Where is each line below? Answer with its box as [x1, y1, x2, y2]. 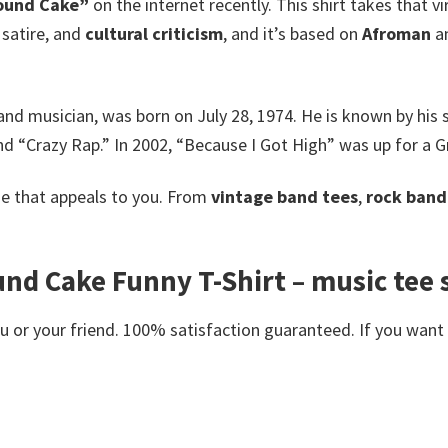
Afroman [362, 22, 431, 46]
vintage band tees [211, 184, 358, 208]
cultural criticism [85, 22, 223, 46]
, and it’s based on [223, 22, 362, 46]
